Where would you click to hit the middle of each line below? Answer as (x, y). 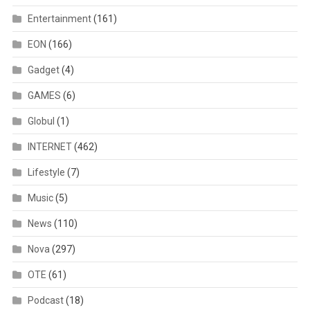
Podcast (45, 301)
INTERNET (49, 147)
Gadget (43, 70)
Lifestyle (46, 173)
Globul (41, 121)
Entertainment (59, 19)
